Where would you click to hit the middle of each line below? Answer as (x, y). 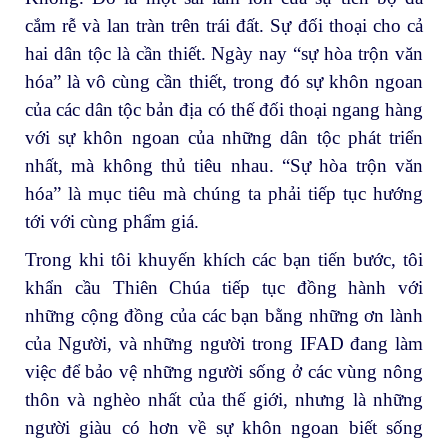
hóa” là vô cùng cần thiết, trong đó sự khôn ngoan (224, 82)
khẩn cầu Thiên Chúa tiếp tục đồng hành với (224, 287)
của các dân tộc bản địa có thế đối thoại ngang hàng (224, 110)
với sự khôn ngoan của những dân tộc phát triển (224, 138)
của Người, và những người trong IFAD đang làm (224, 343)
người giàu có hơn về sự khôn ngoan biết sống (224, 427)
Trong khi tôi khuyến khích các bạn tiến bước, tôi (224, 259)
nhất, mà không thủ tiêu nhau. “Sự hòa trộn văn (224, 166)
